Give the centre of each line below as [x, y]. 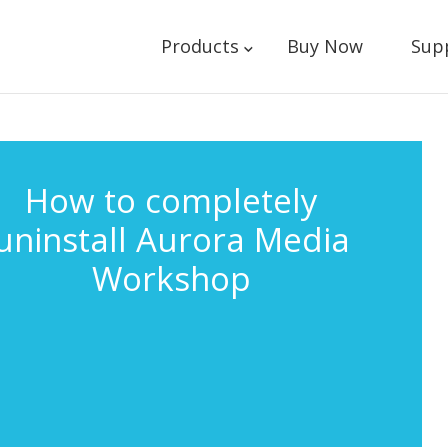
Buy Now [324, 46]
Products [199, 46]
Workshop [172, 278]
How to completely [172, 200]
